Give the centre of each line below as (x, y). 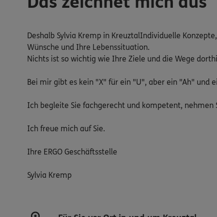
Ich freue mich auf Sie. (66, 128)
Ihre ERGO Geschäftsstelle (72, 152)
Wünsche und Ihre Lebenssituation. (88, 47)
